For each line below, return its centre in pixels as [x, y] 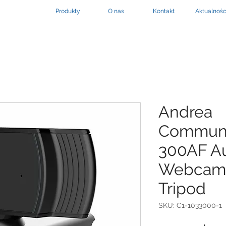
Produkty [68, 11]
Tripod [182, 188]
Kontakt [164, 11]
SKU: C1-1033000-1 [190, 205]
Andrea [185, 111]
